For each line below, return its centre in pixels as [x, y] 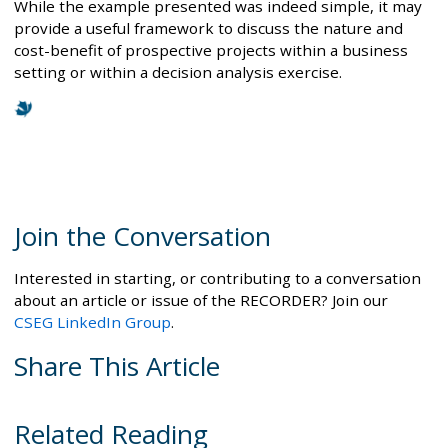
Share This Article [117, 365]
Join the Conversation [142, 235]
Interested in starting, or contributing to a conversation [217, 277]
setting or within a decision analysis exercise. [178, 72]
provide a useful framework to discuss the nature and [208, 28]
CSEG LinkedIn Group [92, 321]
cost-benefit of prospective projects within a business [211, 50]
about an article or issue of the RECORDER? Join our [201, 299]
